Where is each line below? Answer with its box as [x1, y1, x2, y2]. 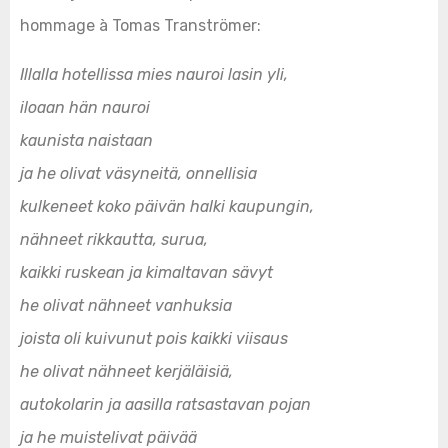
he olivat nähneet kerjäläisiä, [20, 362, 233, 381]
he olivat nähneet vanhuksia [20, 296, 232, 315]
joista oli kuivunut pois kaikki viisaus [20, 329, 288, 348]
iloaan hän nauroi [20, 98, 150, 117]
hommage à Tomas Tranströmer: [20, 16, 261, 35]
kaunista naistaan [20, 131, 153, 150]
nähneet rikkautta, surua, [20, 230, 208, 249]
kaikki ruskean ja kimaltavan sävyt [20, 263, 273, 282]
